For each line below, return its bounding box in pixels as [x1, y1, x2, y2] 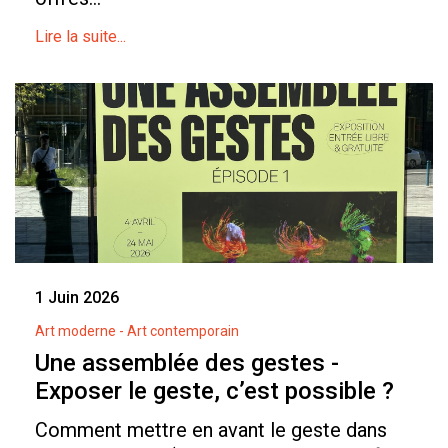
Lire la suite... [35, 27, 126, 47]
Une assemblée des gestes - [35, 349, 339, 378]
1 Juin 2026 [35, 288, 119, 308]
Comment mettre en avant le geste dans [35, 418, 387, 443]
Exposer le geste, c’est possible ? [35, 377, 394, 406]
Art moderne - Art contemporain [35, 323, 239, 340]
